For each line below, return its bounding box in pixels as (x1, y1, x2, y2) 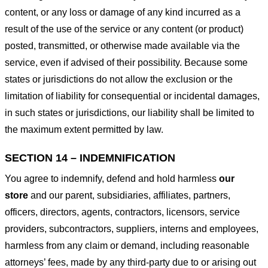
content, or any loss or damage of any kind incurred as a (5, 7, 240, 17)
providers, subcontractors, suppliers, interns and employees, (5, 223, 258, 234)
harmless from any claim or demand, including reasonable (5, 240, 249, 251)
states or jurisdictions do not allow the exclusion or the (5, 74, 233, 84)
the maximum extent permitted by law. (5, 124, 163, 135)
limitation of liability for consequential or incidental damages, (5, 90, 260, 101)
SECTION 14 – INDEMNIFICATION (5, 151, 175, 164)
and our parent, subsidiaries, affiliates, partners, (28, 190, 230, 200)
